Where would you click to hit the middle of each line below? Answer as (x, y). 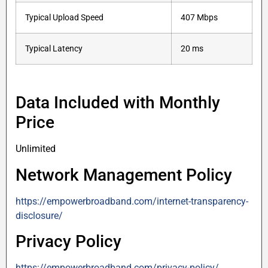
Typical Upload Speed (64, 18)
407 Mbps (199, 18)
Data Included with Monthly (118, 103)
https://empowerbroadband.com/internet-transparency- (132, 201)
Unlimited (36, 149)
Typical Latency (54, 49)
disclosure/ (39, 215)
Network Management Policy (124, 175)
